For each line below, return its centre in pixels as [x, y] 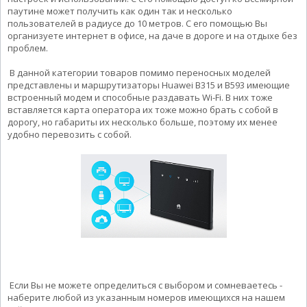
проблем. [28, 48]
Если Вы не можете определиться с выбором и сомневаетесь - [145, 285]
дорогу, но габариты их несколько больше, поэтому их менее [143, 122]
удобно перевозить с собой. [70, 134]
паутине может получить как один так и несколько [120, 11]
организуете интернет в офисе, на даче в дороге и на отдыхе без [152, 35]
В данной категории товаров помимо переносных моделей [139, 72]
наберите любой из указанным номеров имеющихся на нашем [146, 298]
